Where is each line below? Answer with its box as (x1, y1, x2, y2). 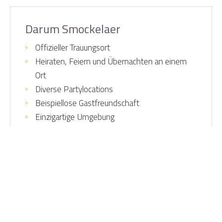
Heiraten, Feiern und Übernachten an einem (35, 55, 187, 68)
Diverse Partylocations (35, 83, 113, 96)
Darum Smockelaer (25, 20, 120, 38)
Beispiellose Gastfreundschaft (35, 97, 139, 110)
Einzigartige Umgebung (35, 111, 114, 124)
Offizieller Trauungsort (35, 41, 110, 55)
